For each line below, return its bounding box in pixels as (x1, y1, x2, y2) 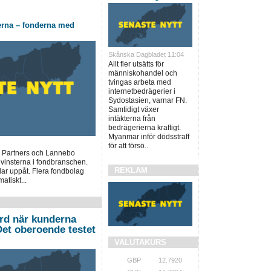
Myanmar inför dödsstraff (108, 132, 189, 141)
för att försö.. (108, 141, 148, 150)
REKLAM (114, 165, 148, 175)
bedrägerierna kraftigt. (108, 123, 181, 132)
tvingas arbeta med (108, 77, 171, 87)
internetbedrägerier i (108, 87, 175, 96)
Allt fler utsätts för (108, 59, 164, 68)
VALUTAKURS (114, 237, 166, 247)
